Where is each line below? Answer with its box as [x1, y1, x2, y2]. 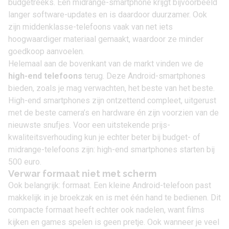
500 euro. [8, 157, 41, 167]
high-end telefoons [8, 71, 82, 81]
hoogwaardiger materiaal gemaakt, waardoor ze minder [8, 34, 203, 44]
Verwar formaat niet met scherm [8, 168, 156, 179]
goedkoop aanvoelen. [8, 47, 84, 56]
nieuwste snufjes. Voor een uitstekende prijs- [8, 120, 170, 130]
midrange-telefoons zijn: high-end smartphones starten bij [8, 145, 215, 154]
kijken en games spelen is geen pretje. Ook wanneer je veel [8, 217, 219, 227]
